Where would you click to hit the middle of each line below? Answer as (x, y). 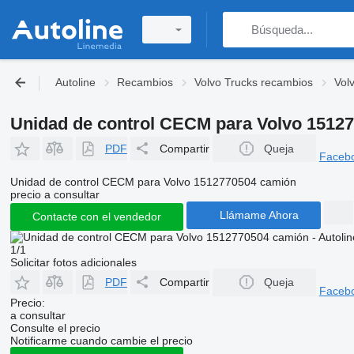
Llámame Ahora (259, 215)
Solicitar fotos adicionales (73, 262)
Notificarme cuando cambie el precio (101, 341)
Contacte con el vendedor (96, 217)
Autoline (75, 82)
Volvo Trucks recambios (254, 82)
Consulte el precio (55, 328)
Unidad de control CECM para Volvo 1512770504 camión (153, 181)
